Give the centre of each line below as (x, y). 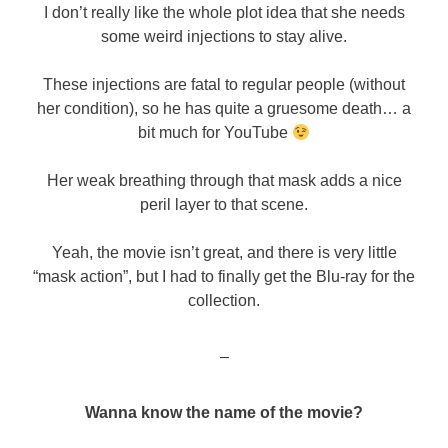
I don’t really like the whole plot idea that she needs (224, 13)
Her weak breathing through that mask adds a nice (224, 181)
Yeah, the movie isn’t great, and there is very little (224, 253)
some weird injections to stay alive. (224, 37)
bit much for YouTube (214, 133)
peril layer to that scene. (224, 205)
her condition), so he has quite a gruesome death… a (224, 109)
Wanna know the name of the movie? (224, 413)
